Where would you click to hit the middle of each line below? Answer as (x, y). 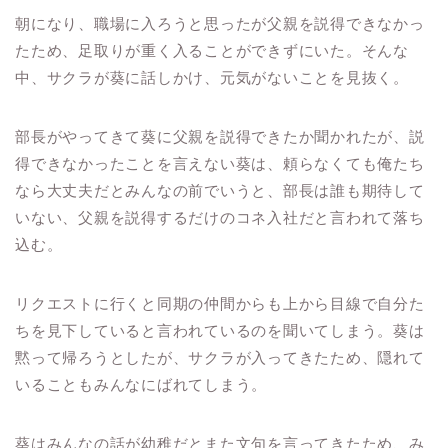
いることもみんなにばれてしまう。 (141, 385)
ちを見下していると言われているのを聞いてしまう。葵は (220, 331)
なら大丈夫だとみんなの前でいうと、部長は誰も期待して (220, 191)
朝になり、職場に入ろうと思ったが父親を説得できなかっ (220, 24)
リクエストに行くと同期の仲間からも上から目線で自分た (220, 304)
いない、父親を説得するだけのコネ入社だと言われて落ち (220, 218)
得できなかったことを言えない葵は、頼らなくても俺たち (220, 164)
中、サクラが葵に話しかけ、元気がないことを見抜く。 (212, 78)
